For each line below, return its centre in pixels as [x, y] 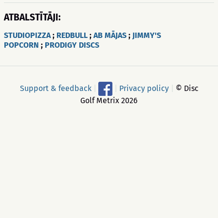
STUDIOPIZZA [27, 35]
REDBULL [72, 35]
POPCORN [21, 45]
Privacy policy [144, 88]
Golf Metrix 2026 [109, 100]
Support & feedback [55, 88]
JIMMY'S [147, 35]
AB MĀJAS [110, 35]
